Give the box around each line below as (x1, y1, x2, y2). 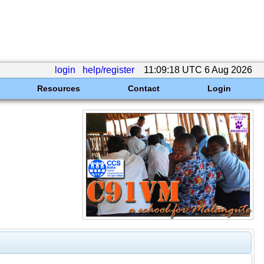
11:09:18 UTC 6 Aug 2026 (141, 65, 255, 75)
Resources (37, 84, 80, 93)
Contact (127, 84, 160, 93)
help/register (82, 65, 134, 75)
